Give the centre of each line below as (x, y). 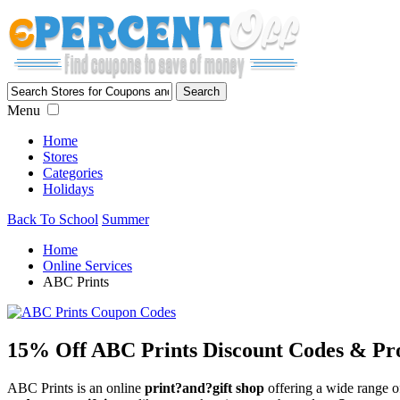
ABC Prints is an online (76, 387)
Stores (60, 157)
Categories (73, 173)
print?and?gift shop (204, 387)
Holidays (68, 189)
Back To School (53, 219)
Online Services (87, 266)
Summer (125, 219)
